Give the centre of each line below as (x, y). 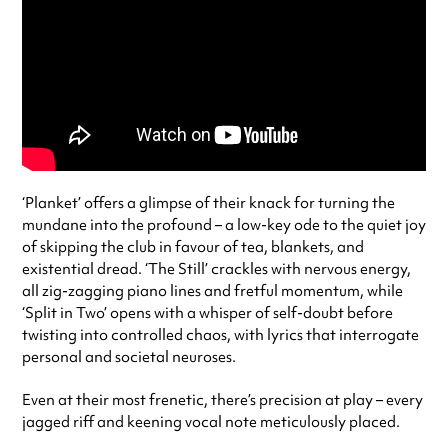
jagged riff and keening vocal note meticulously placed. (211, 422)
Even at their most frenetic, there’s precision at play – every (222, 400)
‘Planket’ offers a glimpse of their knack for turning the (208, 203)
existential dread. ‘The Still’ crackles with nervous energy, (216, 269)
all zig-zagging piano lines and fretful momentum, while (212, 291)
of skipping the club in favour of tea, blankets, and (193, 247)
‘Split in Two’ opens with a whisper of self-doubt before (207, 313)
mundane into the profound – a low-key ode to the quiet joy (224, 225)
